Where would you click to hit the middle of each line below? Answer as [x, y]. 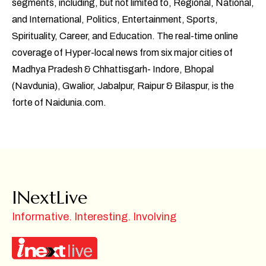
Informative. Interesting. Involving [94, 217]
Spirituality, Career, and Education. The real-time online [125, 36]
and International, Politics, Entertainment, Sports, [115, 20]
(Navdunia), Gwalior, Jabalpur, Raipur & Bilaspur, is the [123, 86]
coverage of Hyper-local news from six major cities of [122, 53]
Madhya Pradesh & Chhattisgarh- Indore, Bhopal [113, 69]
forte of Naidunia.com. [59, 103]
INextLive [50, 198]
